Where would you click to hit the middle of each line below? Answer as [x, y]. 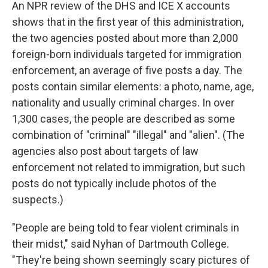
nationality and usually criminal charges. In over [123, 103]
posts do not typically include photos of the [114, 183]
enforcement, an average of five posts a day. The [127, 70]
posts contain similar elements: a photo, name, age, [133, 86]
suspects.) [38, 200]
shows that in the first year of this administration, [128, 22]
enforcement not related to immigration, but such [129, 167]
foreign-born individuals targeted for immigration [127, 54]
